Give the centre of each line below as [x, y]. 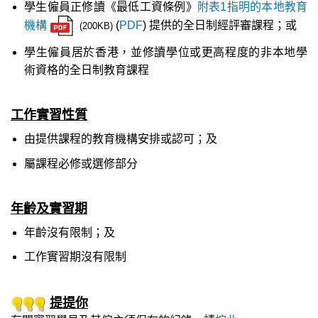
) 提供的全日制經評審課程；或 [220, 26]
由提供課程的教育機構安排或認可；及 [121, 139]
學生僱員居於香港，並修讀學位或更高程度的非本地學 [166, 53]
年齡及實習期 [49, 209]
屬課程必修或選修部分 [81, 163]
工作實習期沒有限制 [76, 257]
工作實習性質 [49, 115]
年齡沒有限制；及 [70, 232]
